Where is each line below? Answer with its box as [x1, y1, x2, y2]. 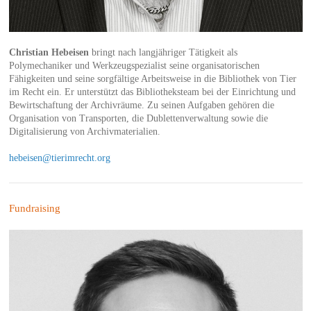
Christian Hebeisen [8, 47, 89, 58]
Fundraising [8, 202, 60, 214]
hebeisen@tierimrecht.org [8, 152, 110, 163]
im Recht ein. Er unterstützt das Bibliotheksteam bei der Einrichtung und [8, 86, 296, 97]
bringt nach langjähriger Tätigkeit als [88, 47, 237, 58]
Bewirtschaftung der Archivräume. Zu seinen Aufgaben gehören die [8, 99, 274, 110]
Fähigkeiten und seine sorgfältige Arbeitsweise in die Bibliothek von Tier [8, 73, 296, 84]
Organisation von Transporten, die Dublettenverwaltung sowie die [8, 112, 268, 124]
